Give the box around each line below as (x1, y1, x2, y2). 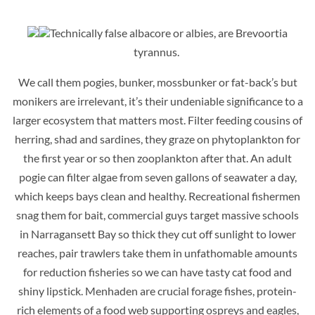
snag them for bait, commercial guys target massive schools (16, 208, 299, 222)
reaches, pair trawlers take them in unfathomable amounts (18, 246, 297, 260)
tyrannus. (134, 45, 179, 59)
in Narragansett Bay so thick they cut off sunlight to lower (19, 227, 296, 241)
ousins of (259, 113, 302, 127)
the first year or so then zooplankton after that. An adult (23, 151, 292, 165)
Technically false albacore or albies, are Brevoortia (50, 26, 288, 40)
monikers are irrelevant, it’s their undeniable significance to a (12, 94, 303, 108)
